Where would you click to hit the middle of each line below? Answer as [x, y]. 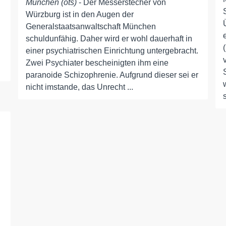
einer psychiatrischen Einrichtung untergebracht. [112, 51]
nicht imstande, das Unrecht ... [79, 87]
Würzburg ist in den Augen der [79, 14]
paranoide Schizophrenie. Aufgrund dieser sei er [112, 75]
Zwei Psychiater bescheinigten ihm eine [97, 63]
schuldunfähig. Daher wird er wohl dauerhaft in [109, 39]
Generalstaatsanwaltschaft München [91, 26]
